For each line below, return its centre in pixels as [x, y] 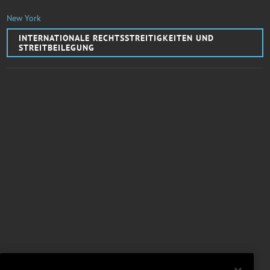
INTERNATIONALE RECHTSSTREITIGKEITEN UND [117, 38]
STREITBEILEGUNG [57, 47]
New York [24, 18]
